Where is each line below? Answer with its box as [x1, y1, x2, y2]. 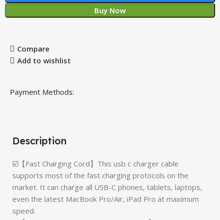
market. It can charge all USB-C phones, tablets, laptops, [12, 182, 202, 192]
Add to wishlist [17, 55, 71, 66]
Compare [17, 44, 50, 54]
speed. [12, 206, 35, 216]
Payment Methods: [10, 87, 75, 97]
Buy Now [94, 5, 126, 15]
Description [12, 135, 67, 147]
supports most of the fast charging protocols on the [12, 170, 189, 180]
